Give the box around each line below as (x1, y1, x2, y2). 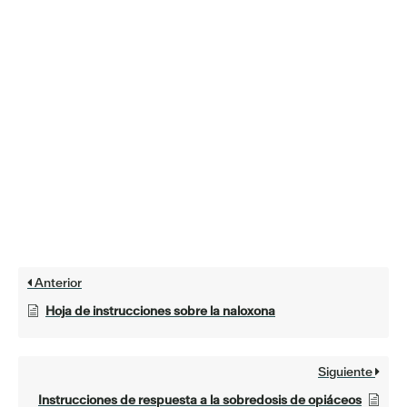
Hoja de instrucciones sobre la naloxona (45, 303, 275, 320)
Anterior (32, 274, 82, 292)
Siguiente (318, 363, 375, 381)
